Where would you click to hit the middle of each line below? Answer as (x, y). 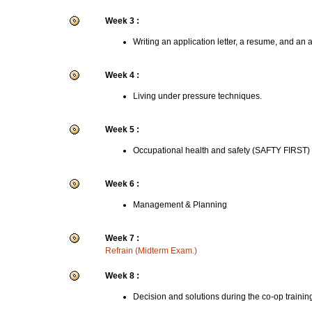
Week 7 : (122, 238)
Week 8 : (122, 276)
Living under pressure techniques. (197, 96)
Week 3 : (122, 21)
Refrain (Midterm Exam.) (151, 251)
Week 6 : (122, 184)
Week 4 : (122, 75)
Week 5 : (122, 130)
